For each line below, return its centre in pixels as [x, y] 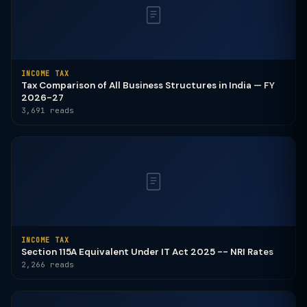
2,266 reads [48, 265]
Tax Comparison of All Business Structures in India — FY [148, 85]
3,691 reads [48, 110]
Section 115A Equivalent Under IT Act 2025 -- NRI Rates [147, 252]
